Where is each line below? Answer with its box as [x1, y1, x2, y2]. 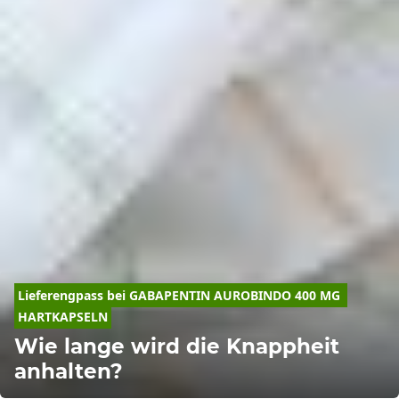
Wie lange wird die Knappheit [14, 332, 339, 359]
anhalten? [14, 357, 123, 384]
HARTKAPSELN [18, 307, 108, 325]
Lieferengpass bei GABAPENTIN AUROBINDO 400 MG [18, 286, 340, 304]
